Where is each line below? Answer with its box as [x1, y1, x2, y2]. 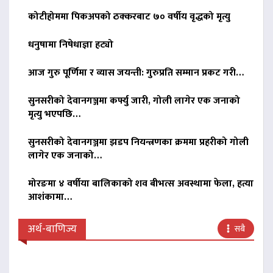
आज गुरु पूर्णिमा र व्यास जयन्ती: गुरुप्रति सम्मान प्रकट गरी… [28, 65, 244, 82]
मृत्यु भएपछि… [28, 106, 80, 123]
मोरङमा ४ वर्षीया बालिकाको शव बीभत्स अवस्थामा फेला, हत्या [28, 175, 253, 193]
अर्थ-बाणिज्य [27, 220, 77, 239]
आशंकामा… [28, 189, 72, 206]
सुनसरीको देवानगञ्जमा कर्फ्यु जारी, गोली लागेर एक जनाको [28, 93, 240, 110]
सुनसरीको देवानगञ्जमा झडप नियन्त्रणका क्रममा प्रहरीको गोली [28, 134, 249, 151]
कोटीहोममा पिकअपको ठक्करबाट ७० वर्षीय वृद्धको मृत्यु [28, 9, 230, 26]
